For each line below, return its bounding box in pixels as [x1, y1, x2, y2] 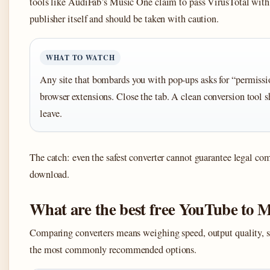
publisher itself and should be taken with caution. [30, 12, 219, 26]
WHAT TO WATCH [46, 52, 115, 63]
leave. [40, 107, 62, 121]
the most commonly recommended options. [30, 243, 197, 257]
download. [30, 168, 70, 181]
